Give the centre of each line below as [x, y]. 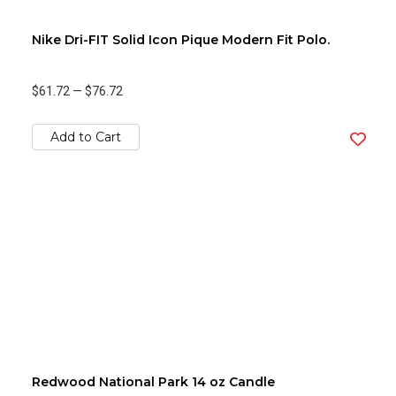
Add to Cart [86, 137]
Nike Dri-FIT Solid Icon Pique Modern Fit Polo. [181, 40]
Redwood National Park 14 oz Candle [153, 382]
